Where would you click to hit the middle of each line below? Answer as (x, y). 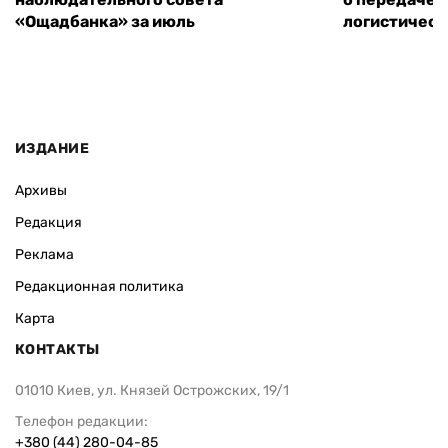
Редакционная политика (99, 286)
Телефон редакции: (81, 421)
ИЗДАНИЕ (52, 148)
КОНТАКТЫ (57, 349)
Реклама (44, 254)
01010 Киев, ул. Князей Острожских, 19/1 (152, 390)
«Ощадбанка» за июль (105, 22)
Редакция (48, 222)
